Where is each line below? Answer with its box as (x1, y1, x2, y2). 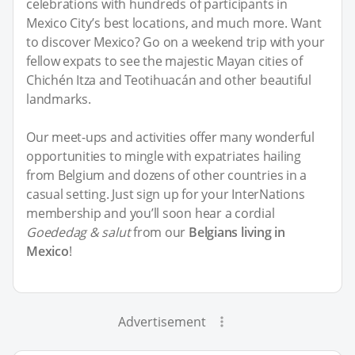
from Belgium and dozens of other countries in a (26, 166, 307, 185)
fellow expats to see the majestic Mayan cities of (26, 52, 303, 71)
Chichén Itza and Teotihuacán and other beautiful (26, 71, 311, 90)
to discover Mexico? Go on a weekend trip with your (26, 33, 325, 52)
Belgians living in (189, 223, 285, 242)
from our (130, 223, 189, 242)
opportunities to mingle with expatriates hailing (26, 147, 301, 166)
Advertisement (117, 313, 206, 331)
